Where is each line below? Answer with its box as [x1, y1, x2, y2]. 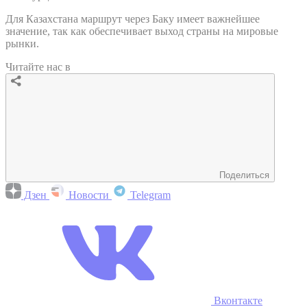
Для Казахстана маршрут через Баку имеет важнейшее [5, 12, 260, 25]
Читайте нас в [5, 60, 71, 73]
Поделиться [219, 169, 269, 180]
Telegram [127, 188, 171, 201]
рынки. [5, 37, 39, 49]
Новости [66, 188, 112, 201]
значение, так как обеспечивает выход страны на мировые [5, 25, 278, 37]
